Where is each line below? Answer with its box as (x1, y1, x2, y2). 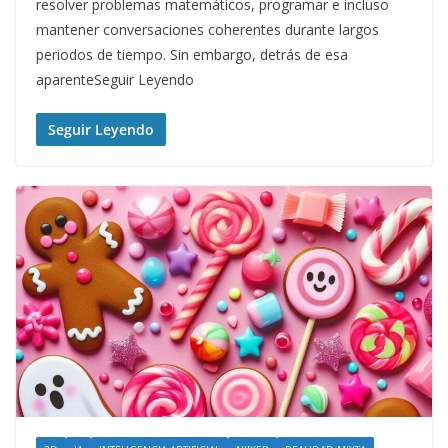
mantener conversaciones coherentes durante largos (36, 19, 379, 39)
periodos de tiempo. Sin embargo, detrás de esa (36, 44, 348, 64)
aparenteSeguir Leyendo (36, 69, 194, 89)
